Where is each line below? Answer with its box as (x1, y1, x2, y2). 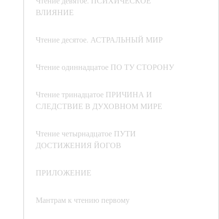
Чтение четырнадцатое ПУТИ (36, 128, 136, 139)
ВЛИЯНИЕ (36, 7, 76, 18)
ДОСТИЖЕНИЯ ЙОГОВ (36, 140, 121, 151)
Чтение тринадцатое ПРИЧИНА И (36, 89, 152, 100)
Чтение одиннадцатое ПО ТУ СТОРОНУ (36, 62, 174, 72)
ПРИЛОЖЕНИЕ (36, 167, 91, 178)
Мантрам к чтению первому (36, 195, 130, 205)
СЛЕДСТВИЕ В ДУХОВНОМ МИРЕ (36, 101, 162, 111)
